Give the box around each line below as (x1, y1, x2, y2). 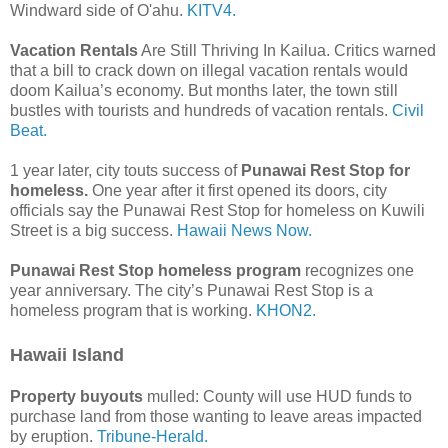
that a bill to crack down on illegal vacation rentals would (10, 61, 408, 79)
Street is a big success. (10, 221, 177, 239)
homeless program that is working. (10, 301, 256, 319)
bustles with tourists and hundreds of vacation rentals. (10, 101, 392, 119)
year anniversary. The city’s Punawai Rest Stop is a (10, 281, 373, 299)
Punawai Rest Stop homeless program (10, 261, 301, 279)
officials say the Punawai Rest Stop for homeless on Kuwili (10, 201, 425, 219)
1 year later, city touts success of (10, 161, 241, 179)
